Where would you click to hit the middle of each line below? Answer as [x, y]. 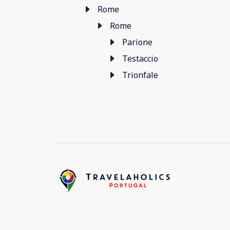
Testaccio [140, 59]
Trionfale [140, 75]
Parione [137, 42]
